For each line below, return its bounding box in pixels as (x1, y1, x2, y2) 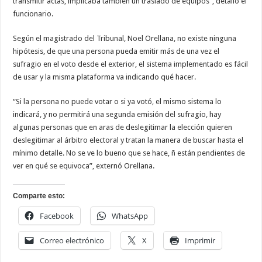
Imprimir (185, 235, 216, 246)
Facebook (40, 211, 74, 222)
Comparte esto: (13, 192, 65, 201)
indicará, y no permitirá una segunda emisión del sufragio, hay (13, 110, 222, 119)
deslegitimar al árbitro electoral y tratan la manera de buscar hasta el (13, 136, 244, 145)
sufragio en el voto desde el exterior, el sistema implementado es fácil (13, 60, 249, 69)
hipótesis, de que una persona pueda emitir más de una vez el (13, 47, 220, 56)
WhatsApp (112, 211, 149, 222)
